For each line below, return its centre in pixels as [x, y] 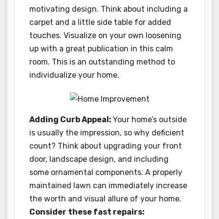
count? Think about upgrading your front [106, 146]
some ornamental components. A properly [106, 172]
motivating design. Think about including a [109, 9]
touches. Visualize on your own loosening [105, 36]
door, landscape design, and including [99, 159]
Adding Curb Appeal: [71, 119]
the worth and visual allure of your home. [105, 198]
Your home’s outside [150, 119]
